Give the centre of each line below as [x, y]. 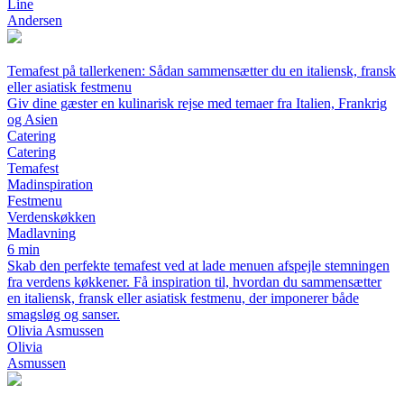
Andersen [35, 21]
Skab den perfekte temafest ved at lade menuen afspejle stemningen [198, 266]
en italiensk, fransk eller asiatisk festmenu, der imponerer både [183, 298]
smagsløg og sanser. [64, 315]
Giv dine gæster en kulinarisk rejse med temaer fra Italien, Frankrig [197, 104]
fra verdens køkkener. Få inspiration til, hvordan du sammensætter [194, 282]
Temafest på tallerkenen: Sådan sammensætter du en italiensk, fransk [202, 71]
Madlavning [41, 234]
